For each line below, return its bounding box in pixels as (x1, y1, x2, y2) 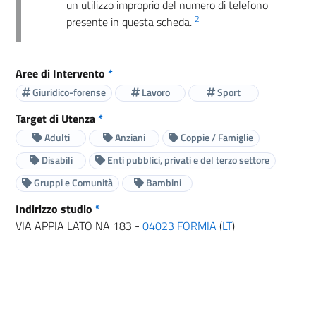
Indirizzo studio (16, 200, 95, 217)
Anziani (113, 130, 145, 145)
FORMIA (177, 217, 217, 234)
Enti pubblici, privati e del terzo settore (105, 152, 269, 168)
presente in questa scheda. (66, 13, 195, 30)
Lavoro (139, 85, 170, 100)
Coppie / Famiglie (178, 130, 253, 145)
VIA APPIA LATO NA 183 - (16, 217, 142, 234)
